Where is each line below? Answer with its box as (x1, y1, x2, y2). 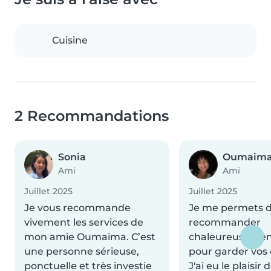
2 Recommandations (15, 107, 169, 125)
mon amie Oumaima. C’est (24, 231, 155, 243)
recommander (189, 217, 261, 229)
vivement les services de (24, 217, 143, 229)
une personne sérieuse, (24, 246, 139, 258)
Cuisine (52, 34, 88, 47)
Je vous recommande (24, 202, 131, 214)
